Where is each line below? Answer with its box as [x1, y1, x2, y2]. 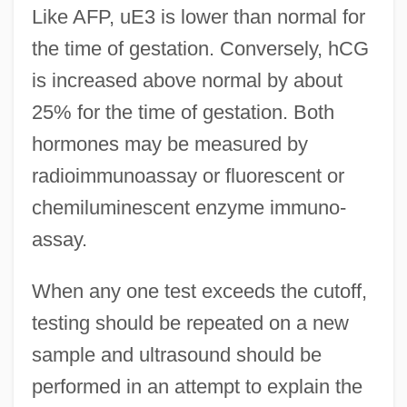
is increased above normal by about [31, 69, 342, 93]
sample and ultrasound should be [31, 343, 322, 367]
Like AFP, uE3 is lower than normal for [31, 5, 365, 29]
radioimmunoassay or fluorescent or [31, 164, 344, 188]
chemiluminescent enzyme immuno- [31, 196, 346, 220]
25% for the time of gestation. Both [31, 101, 334, 124]
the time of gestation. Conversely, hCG [31, 37, 369, 61]
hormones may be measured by [31, 133, 308, 156]
